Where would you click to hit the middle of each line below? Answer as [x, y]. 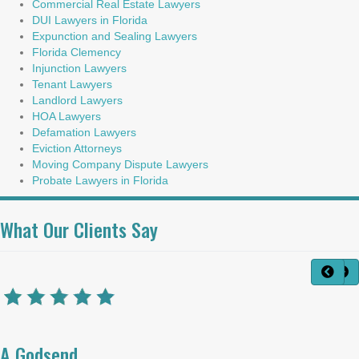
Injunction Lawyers [81, 69]
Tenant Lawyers [74, 85]
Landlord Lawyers [77, 101]
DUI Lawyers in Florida [90, 20]
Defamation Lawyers [84, 133]
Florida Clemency [77, 52]
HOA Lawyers [67, 117]
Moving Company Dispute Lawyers [120, 165]
